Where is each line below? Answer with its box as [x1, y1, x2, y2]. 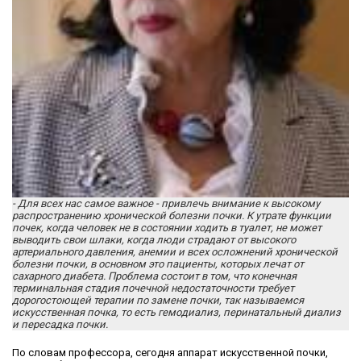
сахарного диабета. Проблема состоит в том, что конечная [12, 269, 297, 282]
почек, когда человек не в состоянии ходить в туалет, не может [12, 221, 322, 234]
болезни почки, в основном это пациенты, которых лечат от [12, 257, 304, 270]
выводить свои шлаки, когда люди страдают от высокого [12, 233, 296, 246]
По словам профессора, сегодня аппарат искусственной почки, [12, 346, 328, 359]
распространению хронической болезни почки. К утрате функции [12, 209, 331, 222]
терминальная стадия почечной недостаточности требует [12, 281, 294, 294]
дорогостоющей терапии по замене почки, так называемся [12, 293, 304, 306]
